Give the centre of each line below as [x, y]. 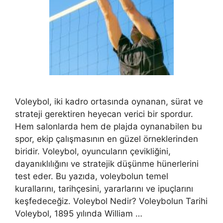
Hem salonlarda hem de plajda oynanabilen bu [109, 126]
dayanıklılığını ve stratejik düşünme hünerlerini [107, 164]
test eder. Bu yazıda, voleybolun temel [92, 176]
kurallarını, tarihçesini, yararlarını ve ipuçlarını [104, 189]
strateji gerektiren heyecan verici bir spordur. [104, 114]
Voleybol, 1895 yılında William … [79, 214]
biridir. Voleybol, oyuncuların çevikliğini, [93, 151]
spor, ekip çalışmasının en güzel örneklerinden [107, 139]
